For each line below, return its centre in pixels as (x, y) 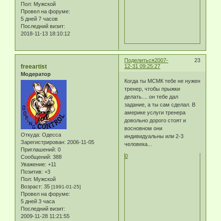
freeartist (34, 67)
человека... (138, 144)
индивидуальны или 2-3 (154, 136)
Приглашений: (38, 150)
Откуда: (31, 135)
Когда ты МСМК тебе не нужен (163, 81)
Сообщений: (36, 157)
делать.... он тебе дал (151, 96)
